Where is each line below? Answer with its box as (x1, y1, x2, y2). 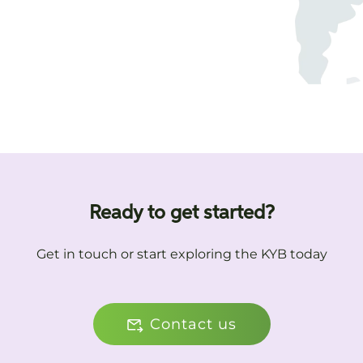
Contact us (149, 315, 237, 333)
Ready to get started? (88, 203, 275, 223)
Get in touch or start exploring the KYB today (36, 246, 327, 262)
